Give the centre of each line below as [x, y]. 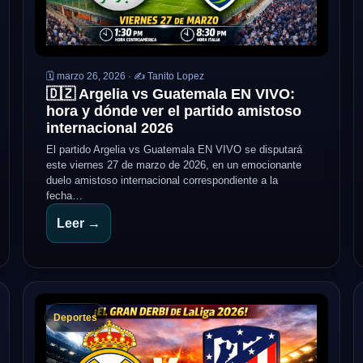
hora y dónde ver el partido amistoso [174, 111]
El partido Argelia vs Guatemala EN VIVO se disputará [174, 149]
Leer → [79, 223]
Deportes [76, 318]
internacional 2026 [110, 128]
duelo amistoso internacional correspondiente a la [162, 180]
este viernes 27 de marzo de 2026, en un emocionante [174, 165]
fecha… [64, 196]
